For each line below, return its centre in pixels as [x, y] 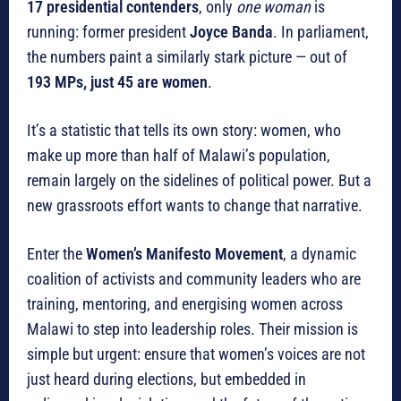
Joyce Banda [231, 32]
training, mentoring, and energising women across [185, 304]
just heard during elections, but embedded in [166, 380]
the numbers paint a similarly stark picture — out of [187, 57]
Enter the [56, 254]
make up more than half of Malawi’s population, [179, 156]
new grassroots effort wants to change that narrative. [195, 206]
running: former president [108, 32]
